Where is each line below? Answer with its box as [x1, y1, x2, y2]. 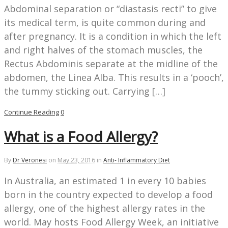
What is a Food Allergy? [4, 126, 158, 146]
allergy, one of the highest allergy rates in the [4, 202, 205, 215]
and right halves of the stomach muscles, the [4, 43, 203, 56]
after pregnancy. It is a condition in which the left [4, 30, 221, 42]
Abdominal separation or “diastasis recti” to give [4, 2, 217, 15]
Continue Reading [4, 107, 59, 117]
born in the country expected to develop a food [4, 188, 213, 201]
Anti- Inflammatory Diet [103, 156, 170, 165]
